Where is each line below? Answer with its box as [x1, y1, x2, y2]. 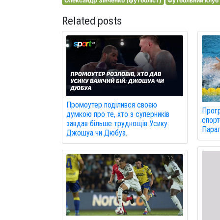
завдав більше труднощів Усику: [66, 118, 169, 128]
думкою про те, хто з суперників [66, 109, 169, 119]
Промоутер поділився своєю [66, 100, 157, 110]
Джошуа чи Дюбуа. [66, 128, 127, 137]
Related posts [62, 14, 122, 27]
